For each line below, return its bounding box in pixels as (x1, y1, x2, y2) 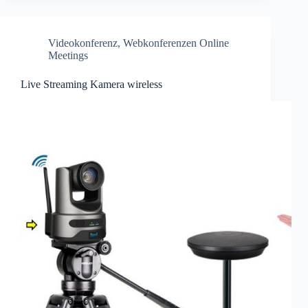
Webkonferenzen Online (123, 36, 229, 49)
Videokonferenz (48, 36, 118, 49)
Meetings (48, 49, 88, 61)
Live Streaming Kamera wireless (21, 78, 162, 90)
